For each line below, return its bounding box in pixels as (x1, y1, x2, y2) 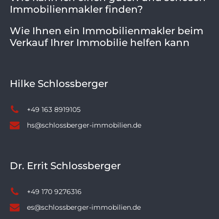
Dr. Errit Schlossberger (10, 159, 121, 172)
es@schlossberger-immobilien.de (27, 202, 141, 212)
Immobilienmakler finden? (10, 3, 143, 15)
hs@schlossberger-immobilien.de (27, 120, 141, 130)
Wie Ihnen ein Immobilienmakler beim (10, 24, 203, 37)
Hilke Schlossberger (10, 77, 108, 89)
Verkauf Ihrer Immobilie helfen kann (10, 36, 190, 48)
